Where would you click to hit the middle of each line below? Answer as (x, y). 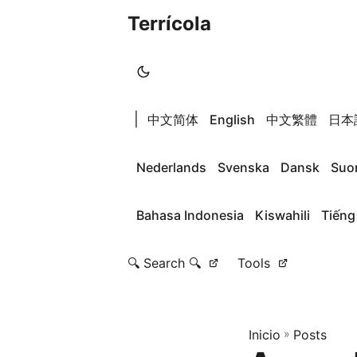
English (232, 120)
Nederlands (171, 167)
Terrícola (169, 24)
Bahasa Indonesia (190, 215)
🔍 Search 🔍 (164, 263)
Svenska (243, 167)
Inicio (265, 335)
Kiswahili (282, 215)
